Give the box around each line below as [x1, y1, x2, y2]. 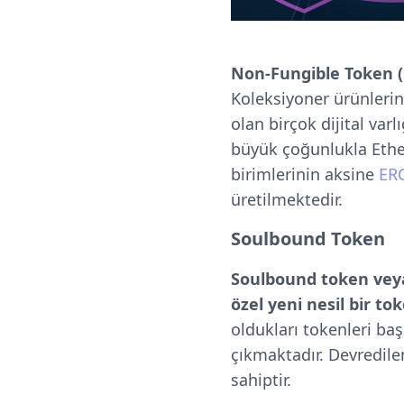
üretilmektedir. [231, 188, 343, 210]
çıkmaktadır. [231, 344, 328, 365]
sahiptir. [231, 369, 291, 390]
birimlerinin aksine [231, 163, 379, 185]
